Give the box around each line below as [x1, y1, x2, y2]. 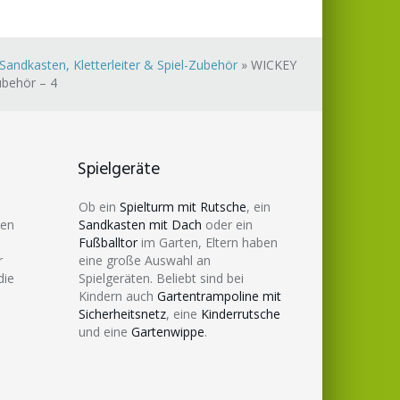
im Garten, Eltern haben [137, 233, 278, 251]
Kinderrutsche [201, 304, 280, 322]
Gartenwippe [131, 322, 204, 340]
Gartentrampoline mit [157, 287, 281, 304]
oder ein [202, 215, 253, 233]
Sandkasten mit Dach [79, 215, 202, 233]
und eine [79, 322, 131, 340]
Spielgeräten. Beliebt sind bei [79, 269, 244, 287]
